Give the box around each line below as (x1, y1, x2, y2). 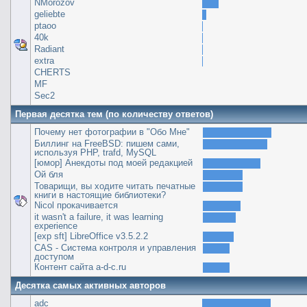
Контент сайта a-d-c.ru (34, 261, 126, 272)
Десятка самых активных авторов (14, 280, 166, 291)
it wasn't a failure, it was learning (34, 211, 163, 222)
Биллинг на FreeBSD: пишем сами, (34, 138, 180, 149)
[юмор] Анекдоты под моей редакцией (34, 157, 193, 168)
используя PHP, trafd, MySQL (34, 147, 156, 158)
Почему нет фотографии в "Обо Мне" (34, 126, 190, 137)
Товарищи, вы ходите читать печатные (34, 180, 195, 191)
